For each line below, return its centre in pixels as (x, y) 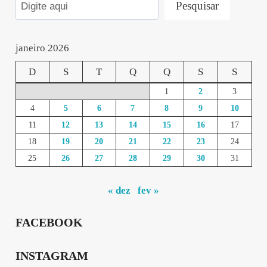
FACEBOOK (49, 223)
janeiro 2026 (42, 48)
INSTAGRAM (52, 255)
